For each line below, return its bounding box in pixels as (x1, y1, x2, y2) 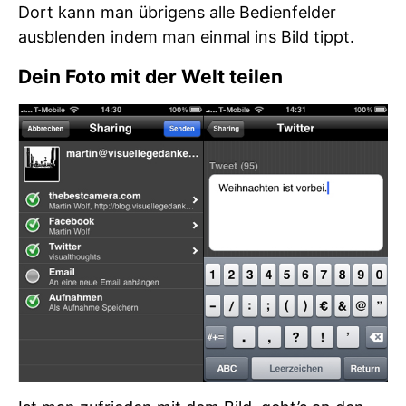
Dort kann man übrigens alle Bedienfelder (18, 3, 336, 22)
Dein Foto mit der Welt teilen (18, 65, 283, 88)
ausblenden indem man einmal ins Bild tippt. (18, 27, 354, 46)
